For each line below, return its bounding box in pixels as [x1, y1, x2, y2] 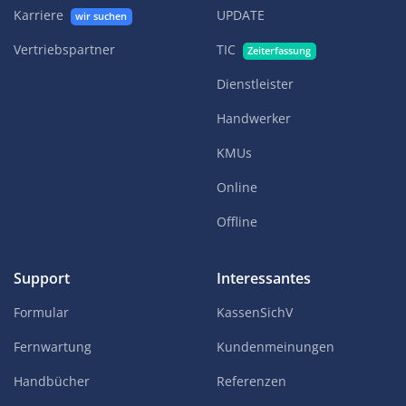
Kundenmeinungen [217, 338, 334, 356]
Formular [14, 304, 69, 322]
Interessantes [217, 268, 311, 289]
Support [14, 268, 70, 289]
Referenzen [217, 372, 286, 391]
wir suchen [75, 10, 128, 24]
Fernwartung [14, 338, 92, 356]
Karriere [14, 6, 67, 24]
